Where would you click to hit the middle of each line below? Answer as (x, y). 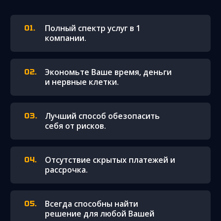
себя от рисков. (75, 126)
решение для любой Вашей (100, 214)
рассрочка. (66, 170)
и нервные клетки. (82, 82)
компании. (66, 38)
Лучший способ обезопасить (102, 116)
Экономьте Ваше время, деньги (108, 72)
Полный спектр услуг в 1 (93, 28)
